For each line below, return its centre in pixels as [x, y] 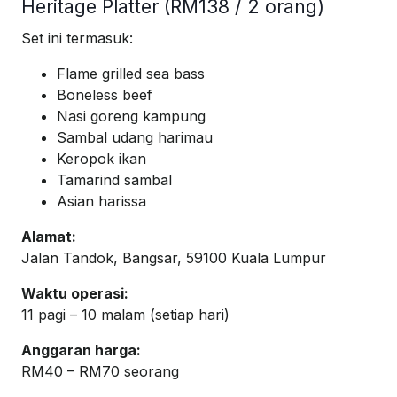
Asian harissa [101, 202]
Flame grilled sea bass [131, 74]
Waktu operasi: [75, 294]
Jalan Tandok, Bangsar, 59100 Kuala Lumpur [174, 258]
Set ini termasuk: [77, 39]
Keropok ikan [101, 159]
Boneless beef [105, 95]
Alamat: [49, 237]
